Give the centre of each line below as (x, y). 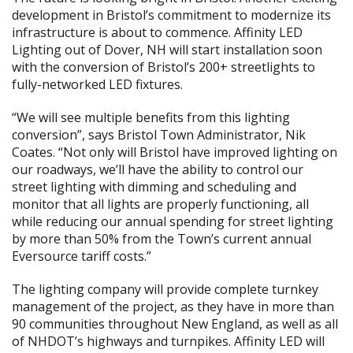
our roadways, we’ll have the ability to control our (158, 169)
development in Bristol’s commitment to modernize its (171, 15)
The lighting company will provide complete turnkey (165, 289)
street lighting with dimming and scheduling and (154, 187)
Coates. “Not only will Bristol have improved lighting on (175, 152)
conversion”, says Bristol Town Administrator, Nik (159, 135)
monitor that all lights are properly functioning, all (160, 204)
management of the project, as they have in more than (173, 307)
